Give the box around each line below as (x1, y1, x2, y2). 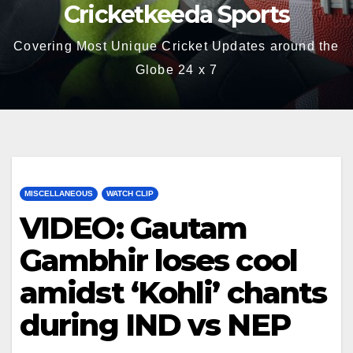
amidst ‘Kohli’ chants (20, 274, 327, 311)
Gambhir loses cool (20, 242, 297, 279)
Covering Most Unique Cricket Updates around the (13, 39, 340, 53)
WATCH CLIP (106, 189, 154, 198)
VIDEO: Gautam (20, 210, 247, 247)
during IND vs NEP (20, 307, 290, 344)
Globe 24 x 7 (135, 63, 218, 76)
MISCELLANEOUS (24, 189, 93, 198)
